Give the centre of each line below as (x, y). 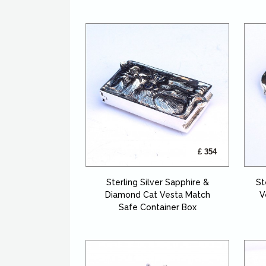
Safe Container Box (157, 208)
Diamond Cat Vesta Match (157, 195)
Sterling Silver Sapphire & (157, 183)
